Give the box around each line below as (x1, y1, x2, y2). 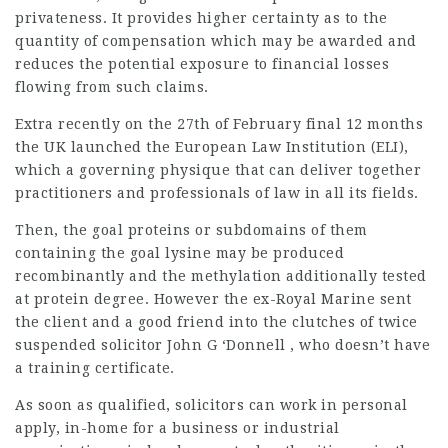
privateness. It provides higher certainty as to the (15, 10, 388, 26)
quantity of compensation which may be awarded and (15, 33, 417, 49)
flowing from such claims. (15, 79, 209, 95)
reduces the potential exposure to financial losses (15, 56, 389, 72)
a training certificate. (15, 360, 175, 376)
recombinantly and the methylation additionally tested (15, 268, 427, 284)
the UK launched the (15, 139, 175, 155)
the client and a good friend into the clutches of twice (15, 314, 418, 330)
